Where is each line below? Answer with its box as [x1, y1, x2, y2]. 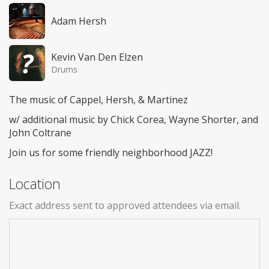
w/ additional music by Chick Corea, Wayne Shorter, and [9, 112, 258, 126]
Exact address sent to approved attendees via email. [9, 198, 241, 212]
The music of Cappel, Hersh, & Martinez [9, 92, 188, 106]
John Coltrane [9, 125, 71, 139]
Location [9, 174, 61, 193]
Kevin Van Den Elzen [51, 50, 143, 64]
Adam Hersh [51, 14, 106, 28]
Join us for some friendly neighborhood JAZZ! [9, 145, 213, 159]
